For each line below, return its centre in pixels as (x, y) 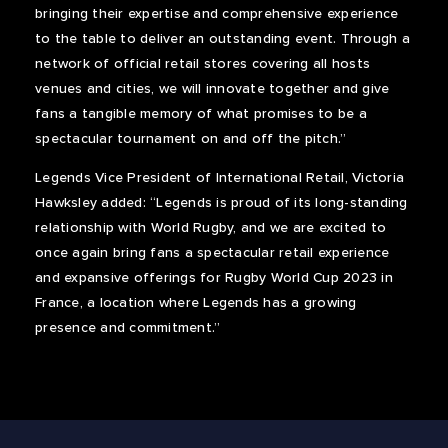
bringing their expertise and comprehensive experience (217, 13)
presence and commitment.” (130, 327)
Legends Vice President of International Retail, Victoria (219, 177)
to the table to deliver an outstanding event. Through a (222, 38)
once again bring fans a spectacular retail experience (212, 252)
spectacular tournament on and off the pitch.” (191, 138)
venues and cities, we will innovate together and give (212, 88)
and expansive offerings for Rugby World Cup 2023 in (214, 277)
